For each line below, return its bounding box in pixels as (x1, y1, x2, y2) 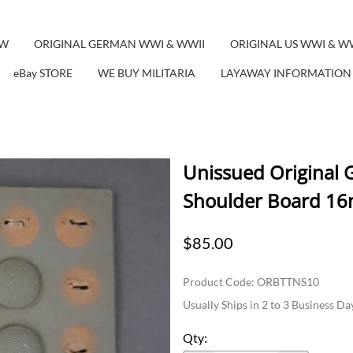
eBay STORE (13, 65, 73, 80)
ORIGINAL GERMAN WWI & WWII (33, 36, 205, 50)
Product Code (183, 274, 251, 288)
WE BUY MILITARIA (98, 65, 196, 80)
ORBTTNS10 (257, 274, 319, 288)
